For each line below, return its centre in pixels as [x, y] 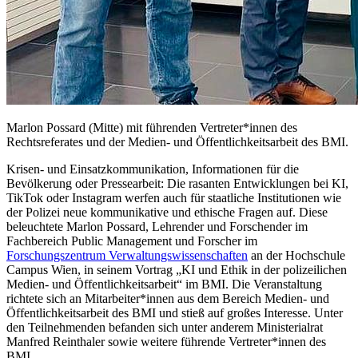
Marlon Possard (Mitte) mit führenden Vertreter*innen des [152, 127]
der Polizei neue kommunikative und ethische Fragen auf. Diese [167, 212]
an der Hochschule [296, 255]
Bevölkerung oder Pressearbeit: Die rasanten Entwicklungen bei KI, [177, 183]
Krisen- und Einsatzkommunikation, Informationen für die [153, 169]
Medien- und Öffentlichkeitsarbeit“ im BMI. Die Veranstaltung [164, 284]
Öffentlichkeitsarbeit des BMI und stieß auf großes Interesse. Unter [175, 312]
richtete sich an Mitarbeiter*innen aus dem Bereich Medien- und [168, 298]
